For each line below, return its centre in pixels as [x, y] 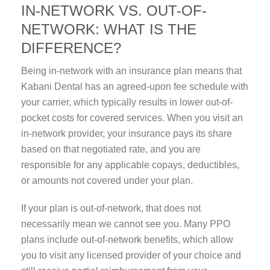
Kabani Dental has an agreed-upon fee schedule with [135, 87]
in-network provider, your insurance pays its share [127, 134]
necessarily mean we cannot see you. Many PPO [126, 224]
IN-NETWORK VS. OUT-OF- [114, 11]
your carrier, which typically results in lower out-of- [127, 102]
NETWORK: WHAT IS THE [109, 30]
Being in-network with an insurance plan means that [131, 71]
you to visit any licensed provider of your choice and [131, 256]
